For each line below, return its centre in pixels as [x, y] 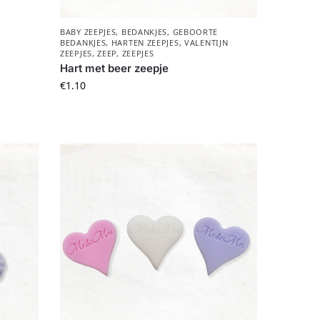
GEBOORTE [195, 32]
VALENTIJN [206, 43]
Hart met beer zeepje [115, 69]
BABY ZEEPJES [88, 32]
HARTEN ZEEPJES [145, 43]
